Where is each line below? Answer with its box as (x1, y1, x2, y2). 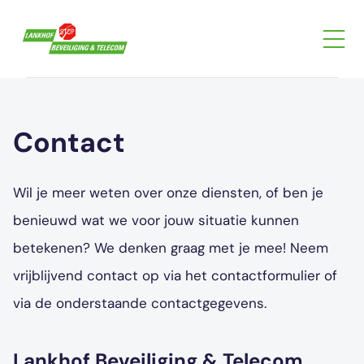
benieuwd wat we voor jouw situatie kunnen (13, 211, 299, 229)
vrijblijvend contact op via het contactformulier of (13, 266, 337, 284)
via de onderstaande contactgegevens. (13, 294, 266, 312)
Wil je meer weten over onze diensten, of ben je (13, 184, 323, 201)
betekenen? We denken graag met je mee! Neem (13, 239, 328, 257)
